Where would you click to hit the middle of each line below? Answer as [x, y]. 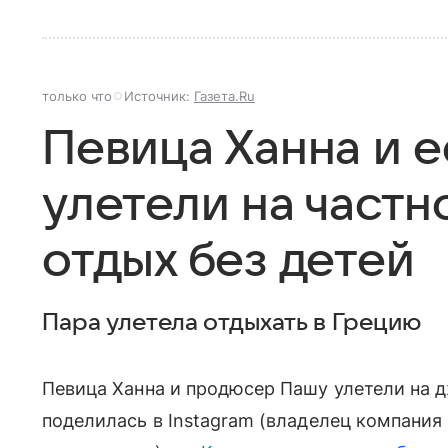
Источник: [159, 96]
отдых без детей [228, 261]
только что [77, 96]
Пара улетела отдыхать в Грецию [231, 323]
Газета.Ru [224, 96]
